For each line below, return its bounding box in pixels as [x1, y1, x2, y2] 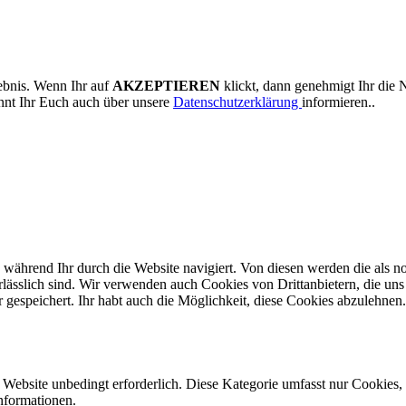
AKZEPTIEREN [112, 78, 220, 94]
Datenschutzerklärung [173, 94, 302, 111]
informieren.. [302, 94, 375, 111]
